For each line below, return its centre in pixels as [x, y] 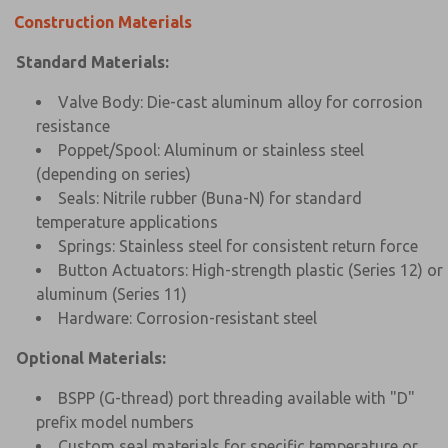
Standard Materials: [92, 61]
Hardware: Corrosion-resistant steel [187, 317]
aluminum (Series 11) [111, 293]
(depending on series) [113, 173]
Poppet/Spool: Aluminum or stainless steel [211, 149]
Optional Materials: [91, 357]
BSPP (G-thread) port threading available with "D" [236, 397]
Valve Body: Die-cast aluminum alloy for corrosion [240, 101]
